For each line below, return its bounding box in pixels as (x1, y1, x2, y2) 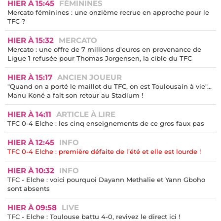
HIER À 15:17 (7, 113, 52, 123)
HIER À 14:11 (7, 150, 51, 160)
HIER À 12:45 (7, 179, 54, 188)
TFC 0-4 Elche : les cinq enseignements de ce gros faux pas (7, 160, 204, 169)
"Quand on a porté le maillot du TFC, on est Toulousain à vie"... (7, 123, 212, 132)
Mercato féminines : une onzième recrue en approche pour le (7, 49, 209, 58)
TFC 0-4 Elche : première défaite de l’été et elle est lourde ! (7, 188, 201, 197)
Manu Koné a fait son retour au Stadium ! (7, 132, 143, 141)
